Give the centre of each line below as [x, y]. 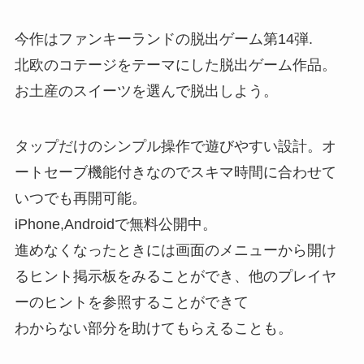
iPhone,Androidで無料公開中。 [115, 224]
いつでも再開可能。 [80, 198]
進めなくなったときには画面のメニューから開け [175, 250]
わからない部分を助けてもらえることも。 [153, 328]
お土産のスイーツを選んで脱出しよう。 [146, 91]
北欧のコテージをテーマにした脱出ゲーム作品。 [175, 65]
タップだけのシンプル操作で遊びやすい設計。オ [175, 146]
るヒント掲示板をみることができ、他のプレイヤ [175, 276]
